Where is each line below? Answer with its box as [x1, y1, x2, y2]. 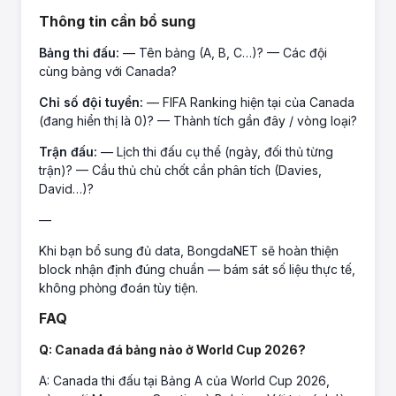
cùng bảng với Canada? [39, 64, 177, 80]
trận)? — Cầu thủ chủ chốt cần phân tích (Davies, [39, 163, 322, 179]
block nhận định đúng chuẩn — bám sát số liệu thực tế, [39, 262, 355, 278]
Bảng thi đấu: [39, 45, 119, 61]
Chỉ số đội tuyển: [39, 95, 143, 110]
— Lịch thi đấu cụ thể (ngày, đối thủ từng [97, 144, 333, 160]
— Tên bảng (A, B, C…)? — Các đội [119, 45, 327, 61]
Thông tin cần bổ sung [39, 12, 195, 31]
